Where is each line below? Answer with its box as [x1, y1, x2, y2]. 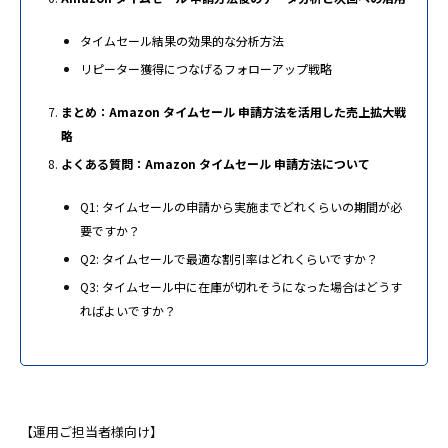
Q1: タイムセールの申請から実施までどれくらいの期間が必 [80, 198, 402, 216]
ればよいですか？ [80, 302, 176, 320]
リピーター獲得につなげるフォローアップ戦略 [80, 60, 332, 78]
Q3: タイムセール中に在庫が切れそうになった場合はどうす [80, 278, 402, 296]
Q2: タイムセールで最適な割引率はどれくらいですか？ [80, 250, 378, 268]
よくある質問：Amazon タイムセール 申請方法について [60, 155, 370, 173]
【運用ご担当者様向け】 [20, 422, 163, 442]
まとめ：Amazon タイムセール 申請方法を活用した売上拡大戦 [60, 103, 406, 121]
